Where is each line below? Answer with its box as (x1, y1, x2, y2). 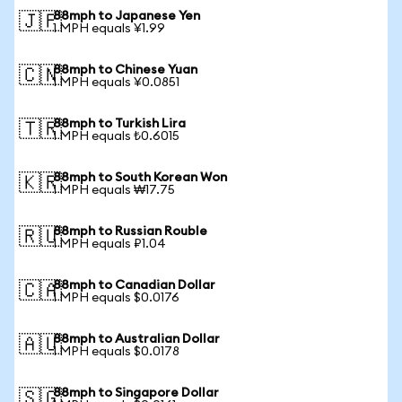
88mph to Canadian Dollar (53, 279, 215, 292)
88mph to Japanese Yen (53, 10, 200, 22)
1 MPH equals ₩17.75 (53, 184, 175, 197)
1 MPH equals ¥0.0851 (53, 76, 179, 89)
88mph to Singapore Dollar (53, 387, 219, 399)
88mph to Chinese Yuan (53, 64, 197, 76)
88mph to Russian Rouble (53, 225, 207, 238)
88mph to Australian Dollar (53, 333, 220, 345)
